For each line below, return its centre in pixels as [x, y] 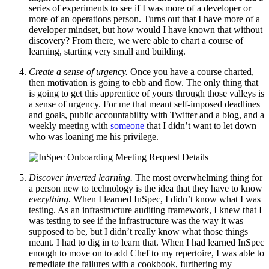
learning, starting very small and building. [107, 51]
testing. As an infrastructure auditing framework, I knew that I [145, 210]
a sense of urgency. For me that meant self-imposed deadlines [144, 104]
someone [127, 125]
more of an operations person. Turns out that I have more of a [144, 19]
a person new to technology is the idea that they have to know [146, 188]
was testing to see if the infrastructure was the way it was [136, 220]
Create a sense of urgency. [78, 71]
